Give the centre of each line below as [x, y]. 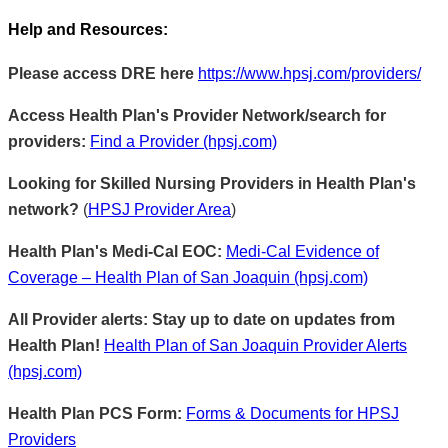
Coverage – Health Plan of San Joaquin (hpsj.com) [188, 277]
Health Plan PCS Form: [97, 413]
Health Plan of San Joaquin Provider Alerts [255, 345]
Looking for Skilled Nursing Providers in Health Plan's [212, 183]
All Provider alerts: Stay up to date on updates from [201, 319]
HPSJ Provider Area [159, 209]
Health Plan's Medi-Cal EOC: [115, 251]
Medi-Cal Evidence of [302, 251]
